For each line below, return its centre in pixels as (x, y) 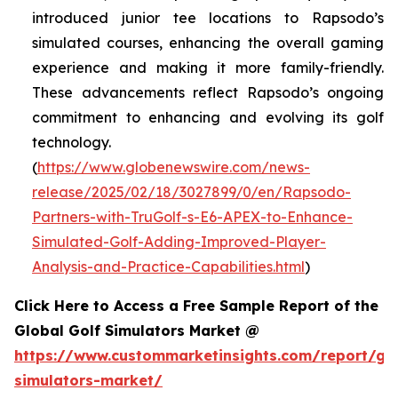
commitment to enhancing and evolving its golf (208, 118)
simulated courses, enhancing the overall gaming (208, 43)
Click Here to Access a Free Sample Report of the (196, 306)
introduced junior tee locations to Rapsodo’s (208, 18)
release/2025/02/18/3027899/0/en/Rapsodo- (191, 192)
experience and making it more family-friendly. (208, 68)
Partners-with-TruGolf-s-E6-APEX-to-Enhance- (192, 217)
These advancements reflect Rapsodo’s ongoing (208, 93)
